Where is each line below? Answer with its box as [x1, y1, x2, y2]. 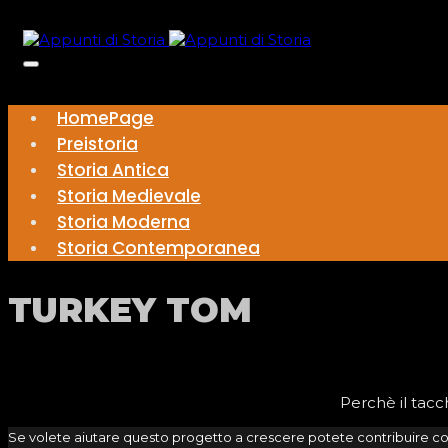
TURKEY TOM [8, 289, 252, 332]
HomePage [57, 106, 154, 130]
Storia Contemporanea [57, 236, 260, 260]
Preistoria [57, 132, 138, 156]
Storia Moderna [57, 210, 190, 234]
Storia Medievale [57, 184, 201, 208]
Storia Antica [57, 158, 169, 182]
